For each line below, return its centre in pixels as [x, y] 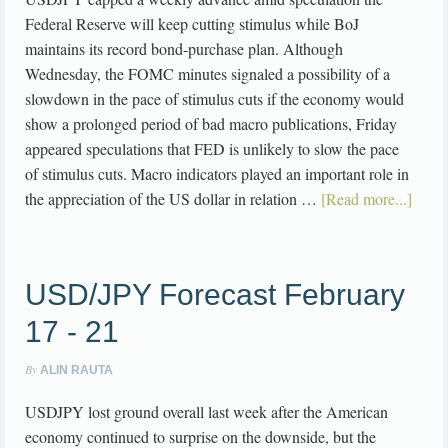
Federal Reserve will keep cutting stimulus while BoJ [192, 24]
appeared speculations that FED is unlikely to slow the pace [212, 149]
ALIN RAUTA [76, 370]
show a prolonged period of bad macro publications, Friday [211, 124]
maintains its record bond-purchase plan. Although [184, 49]
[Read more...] [366, 199]
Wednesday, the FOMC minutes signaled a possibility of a [207, 74]
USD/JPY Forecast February [215, 295]
